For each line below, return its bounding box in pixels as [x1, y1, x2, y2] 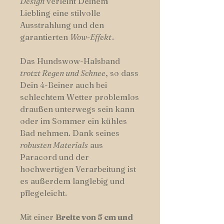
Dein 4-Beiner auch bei [20, 80, 107, 90]
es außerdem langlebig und [20, 176, 124, 186]
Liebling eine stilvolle [20, 8, 100, 18]
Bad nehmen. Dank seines [20, 128, 119, 138]
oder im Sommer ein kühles [20, 116, 127, 126]
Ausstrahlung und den [20, 20, 104, 30]
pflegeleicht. [20, 188, 67, 198]
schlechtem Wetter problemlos [20, 92, 139, 102]
